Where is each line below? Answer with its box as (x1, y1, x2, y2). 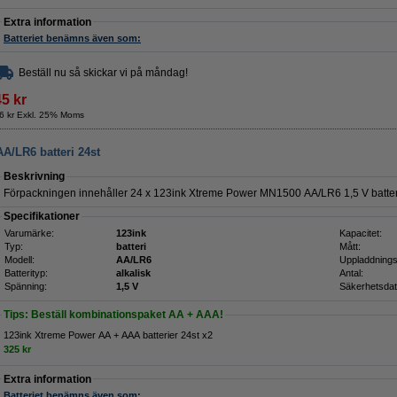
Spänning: (4, 281, 47, 292)
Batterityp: (4, 268, 48, 278)
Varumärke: (4, 228, 54, 238)
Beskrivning (4, 170, 65, 183)
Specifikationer (4, 210, 80, 222)
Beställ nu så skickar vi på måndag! (19, 66, 188, 79)
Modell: (4, 254, 35, 265)
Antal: (339, 268, 363, 278)
